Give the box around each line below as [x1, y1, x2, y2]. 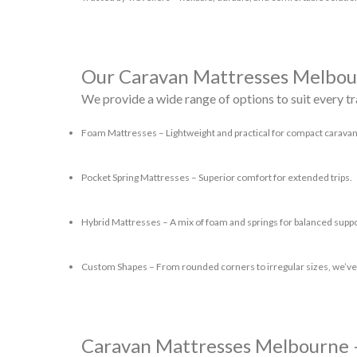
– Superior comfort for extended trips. [190, 171, 352, 183]
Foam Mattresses [81, 127, 157, 139]
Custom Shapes [81, 261, 147, 273]
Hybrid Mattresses [81, 216, 161, 228]
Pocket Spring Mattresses [81, 171, 190, 183]
